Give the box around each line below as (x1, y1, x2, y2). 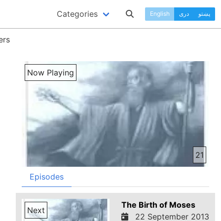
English (150, 10, 170, 17)
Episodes (29, 171, 64, 182)
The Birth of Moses (121, 199, 195, 210)
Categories (57, 9, 98, 19)
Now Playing (27, 68, 74, 78)
